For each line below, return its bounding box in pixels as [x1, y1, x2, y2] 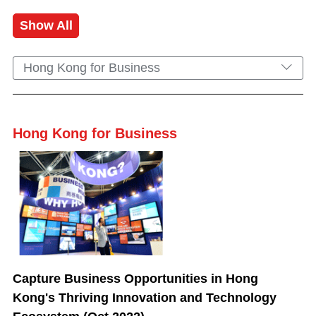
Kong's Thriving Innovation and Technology [13, 290, 276, 305]
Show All [19, 18, 73, 32]
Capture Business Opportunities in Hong [13, 271, 258, 286]
